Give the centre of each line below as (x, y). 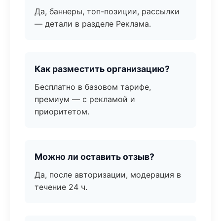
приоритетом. (62, 111)
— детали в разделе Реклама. (93, 24)
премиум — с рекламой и (85, 99)
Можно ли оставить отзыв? (94, 157)
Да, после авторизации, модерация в (108, 175)
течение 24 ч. (61, 187)
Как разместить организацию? (102, 69)
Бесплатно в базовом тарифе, (93, 87)
